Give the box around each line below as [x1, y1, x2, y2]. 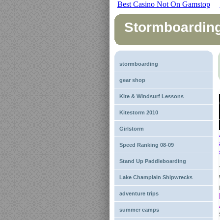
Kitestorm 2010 [119, 110, 158, 115]
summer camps [119, 207, 159, 213]
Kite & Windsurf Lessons [119, 93, 184, 99]
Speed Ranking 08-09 [119, 142, 174, 148]
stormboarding [119, 61, 158, 67]
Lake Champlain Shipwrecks [119, 174, 192, 180]
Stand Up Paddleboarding [119, 158, 186, 164]
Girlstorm [119, 126, 144, 132]
